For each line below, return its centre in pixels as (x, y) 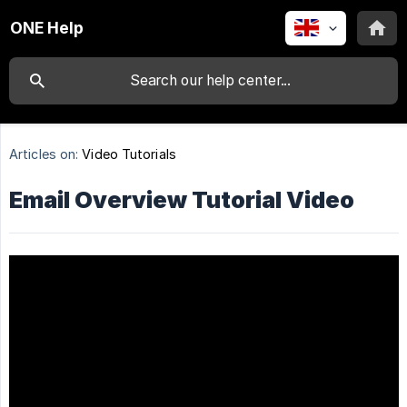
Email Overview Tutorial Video (182, 200)
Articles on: (44, 154)
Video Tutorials (129, 154)
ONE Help (47, 28)
